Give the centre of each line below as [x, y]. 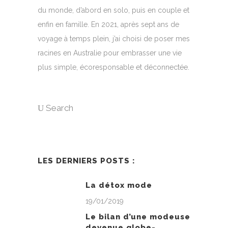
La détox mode [119, 185]
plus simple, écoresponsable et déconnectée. [113, 67]
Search [60, 108]
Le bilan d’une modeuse [138, 217]
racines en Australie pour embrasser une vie [110, 53]
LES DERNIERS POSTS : [87, 161]
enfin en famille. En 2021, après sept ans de [108, 25]
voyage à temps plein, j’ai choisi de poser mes [114, 39]
